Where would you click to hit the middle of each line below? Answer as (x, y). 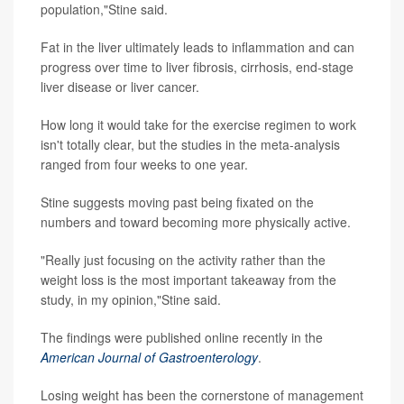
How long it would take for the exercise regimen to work (198, 124)
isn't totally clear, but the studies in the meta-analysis (190, 144)
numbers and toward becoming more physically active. (196, 221)
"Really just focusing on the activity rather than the (183, 259)
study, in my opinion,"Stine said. (131, 299)
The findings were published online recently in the (182, 337)
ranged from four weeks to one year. (144, 164)
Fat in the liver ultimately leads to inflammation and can (197, 46)
